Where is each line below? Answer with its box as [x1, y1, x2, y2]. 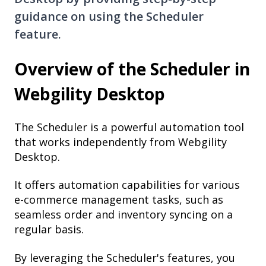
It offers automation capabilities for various [14, 178, 240, 192]
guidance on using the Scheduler [14, 8, 204, 25]
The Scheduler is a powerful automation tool [14, 119, 244, 134]
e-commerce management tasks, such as [14, 192, 223, 207]
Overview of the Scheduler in [14, 58, 250, 81]
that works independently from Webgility [14, 134, 227, 149]
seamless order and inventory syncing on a [14, 207, 233, 222]
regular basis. [14, 222, 84, 237]
